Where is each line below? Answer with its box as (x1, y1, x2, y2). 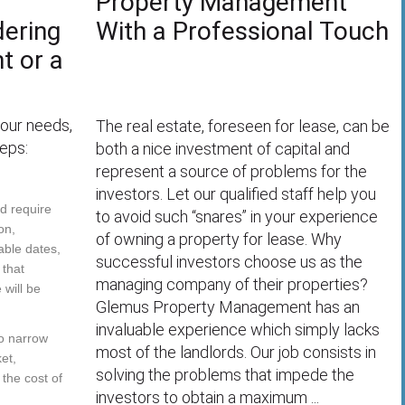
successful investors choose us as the (96, 252, 363, 271)
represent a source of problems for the (96, 162, 368, 181)
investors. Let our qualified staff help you (96, 184, 377, 203)
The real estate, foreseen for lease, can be (96, 117, 391, 136)
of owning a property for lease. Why (96, 230, 343, 249)
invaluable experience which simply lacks (96, 320, 381, 339)
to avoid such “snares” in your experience (96, 207, 379, 226)
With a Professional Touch (96, 16, 390, 46)
